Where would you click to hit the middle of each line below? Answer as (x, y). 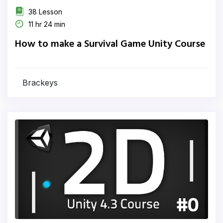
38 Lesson (44, 12)
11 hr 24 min (46, 24)
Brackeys (40, 83)
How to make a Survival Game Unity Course (110, 44)
